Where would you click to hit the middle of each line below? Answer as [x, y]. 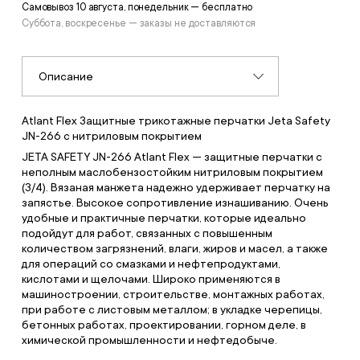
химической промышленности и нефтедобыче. [149, 340]
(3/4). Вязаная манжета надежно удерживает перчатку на [176, 187]
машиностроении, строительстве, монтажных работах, [173, 294]
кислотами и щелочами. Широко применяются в [151, 278]
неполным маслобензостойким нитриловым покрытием [172, 172]
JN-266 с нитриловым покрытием [111, 135]
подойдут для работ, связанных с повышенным [147, 233]
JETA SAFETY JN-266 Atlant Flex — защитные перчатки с [172, 156]
